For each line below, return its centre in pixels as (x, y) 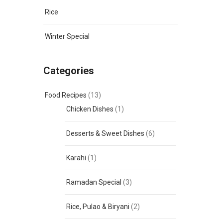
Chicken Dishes (90, 109)
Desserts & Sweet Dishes (105, 133)
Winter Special (67, 36)
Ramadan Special (94, 182)
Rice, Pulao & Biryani (98, 207)
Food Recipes (66, 95)
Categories (69, 71)
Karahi (76, 158)
